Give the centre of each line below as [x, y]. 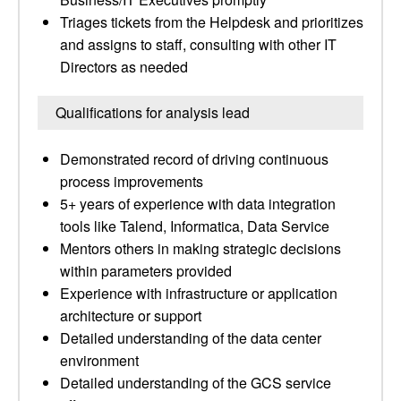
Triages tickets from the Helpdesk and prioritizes [212, 22]
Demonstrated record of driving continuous [194, 159]
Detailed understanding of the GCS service [196, 383]
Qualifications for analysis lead [153, 112]
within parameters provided [146, 271]
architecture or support [131, 316]
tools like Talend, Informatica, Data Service [195, 226]
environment [99, 360]
